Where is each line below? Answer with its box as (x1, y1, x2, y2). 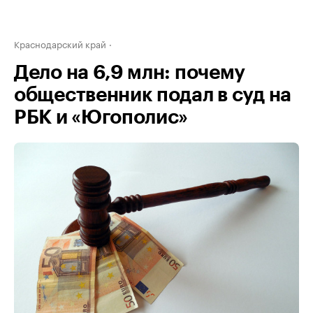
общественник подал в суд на (14, 85, 291, 105)
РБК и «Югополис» (14, 108, 189, 127)
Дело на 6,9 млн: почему (14, 63, 246, 82)
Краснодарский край (14, 36, 106, 50)
